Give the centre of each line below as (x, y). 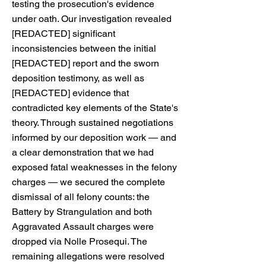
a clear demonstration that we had (83, 152)
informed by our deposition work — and (94, 137)
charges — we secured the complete (88, 182)
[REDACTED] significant (64, 34)
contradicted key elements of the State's (95, 108)
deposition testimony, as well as (78, 78)
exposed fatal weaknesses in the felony (94, 167)
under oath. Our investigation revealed (92, 19)
